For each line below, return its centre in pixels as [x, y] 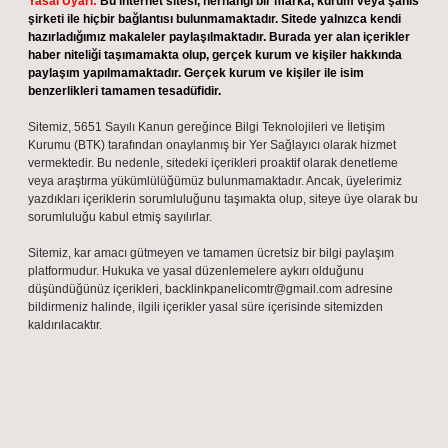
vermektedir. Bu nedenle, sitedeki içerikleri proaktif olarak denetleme [213, 163]
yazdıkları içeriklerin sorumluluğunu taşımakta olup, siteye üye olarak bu [223, 199]
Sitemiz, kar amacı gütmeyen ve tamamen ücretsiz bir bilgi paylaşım [211, 253]
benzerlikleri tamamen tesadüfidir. [124, 91]
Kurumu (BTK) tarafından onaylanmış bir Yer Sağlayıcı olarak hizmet [212, 145]
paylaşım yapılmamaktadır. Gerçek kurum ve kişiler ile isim [196, 73]
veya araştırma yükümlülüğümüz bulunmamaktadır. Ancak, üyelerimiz [215, 181]
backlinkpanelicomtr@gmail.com [253, 289]
